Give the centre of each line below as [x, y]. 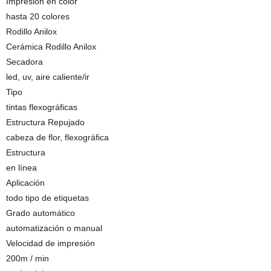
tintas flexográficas [41, 107]
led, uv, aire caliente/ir [47, 77]
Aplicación [25, 183]
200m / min [27, 258]
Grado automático [40, 213]
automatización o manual [54, 228]
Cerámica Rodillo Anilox [51, 47]
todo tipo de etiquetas [47, 198]
